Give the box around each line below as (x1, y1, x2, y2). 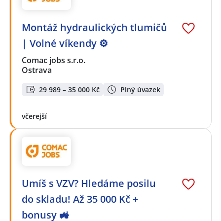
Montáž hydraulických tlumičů (22, 21, 167, 35)
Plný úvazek (120, 84, 160, 94)
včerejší (22, 111, 47, 121)
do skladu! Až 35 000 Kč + (22, 192, 138, 206)
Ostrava (22, 65, 52, 76)
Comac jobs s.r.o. (22, 55, 86, 66)
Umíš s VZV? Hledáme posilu (22, 176, 156, 190)
